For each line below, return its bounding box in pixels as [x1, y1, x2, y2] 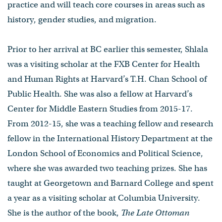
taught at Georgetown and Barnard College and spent [7, 177, 214, 188]
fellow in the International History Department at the [7, 133, 213, 144]
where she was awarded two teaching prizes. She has [7, 163, 207, 173]
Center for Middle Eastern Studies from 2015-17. [7, 103, 193, 114]
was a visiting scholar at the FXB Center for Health [7, 58, 200, 69]
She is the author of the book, [7, 207, 121, 218]
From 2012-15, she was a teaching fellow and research [7, 118, 213, 129]
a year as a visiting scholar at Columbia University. [7, 192, 200, 203]
